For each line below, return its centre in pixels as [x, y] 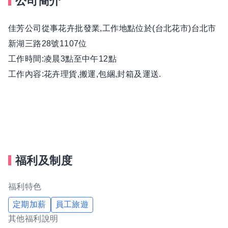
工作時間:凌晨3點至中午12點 [62, 59]
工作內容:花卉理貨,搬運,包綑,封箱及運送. [85, 74]
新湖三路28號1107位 [48, 43]
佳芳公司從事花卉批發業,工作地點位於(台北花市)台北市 [112, 28]
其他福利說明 [33, 218]
